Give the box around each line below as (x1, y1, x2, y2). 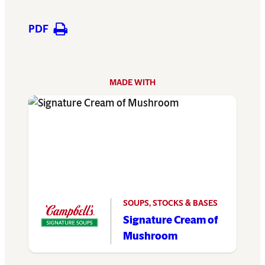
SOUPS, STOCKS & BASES (123, 198, 218, 208)
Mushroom (123, 229, 177, 243)
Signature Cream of (123, 213, 218, 227)
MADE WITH (109, 77, 156, 88)
